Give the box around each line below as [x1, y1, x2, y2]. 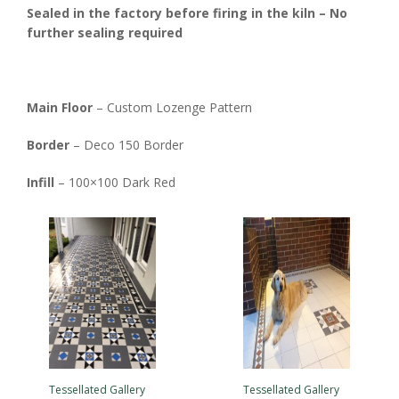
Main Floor [27, 99, 93, 116]
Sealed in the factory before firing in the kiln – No [27, 4, 347, 21]
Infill [27, 174, 54, 191]
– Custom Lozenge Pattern [93, 99, 252, 116]
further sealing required [27, 24, 183, 41]
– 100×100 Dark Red [54, 174, 175, 191]
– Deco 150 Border [69, 136, 183, 153]
